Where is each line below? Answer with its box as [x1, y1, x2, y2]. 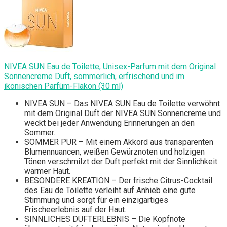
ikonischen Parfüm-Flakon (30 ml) [4, 81, 123, 91]
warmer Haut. [24, 166, 70, 176]
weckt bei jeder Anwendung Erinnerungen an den [24, 118, 195, 128]
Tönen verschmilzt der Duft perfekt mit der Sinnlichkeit [24, 157, 217, 167]
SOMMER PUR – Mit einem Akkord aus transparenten [24, 137, 213, 147]
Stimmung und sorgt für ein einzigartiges [24, 195, 168, 205]
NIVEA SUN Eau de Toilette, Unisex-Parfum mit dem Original [4, 62, 216, 72]
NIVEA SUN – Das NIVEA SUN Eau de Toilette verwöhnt [24, 99, 220, 109]
